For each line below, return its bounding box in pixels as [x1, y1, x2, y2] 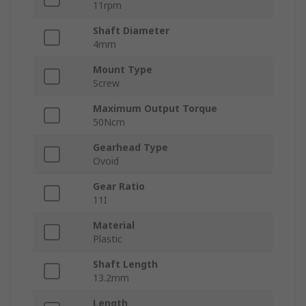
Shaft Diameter [93, 24, 169, 38]
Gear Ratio [93, 180, 145, 193]
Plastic [93, 232, 122, 246]
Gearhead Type [93, 141, 168, 154]
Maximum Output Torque [93, 102, 217, 115]
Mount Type [93, 63, 152, 76]
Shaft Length [93, 258, 158, 271]
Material [93, 219, 135, 232]
